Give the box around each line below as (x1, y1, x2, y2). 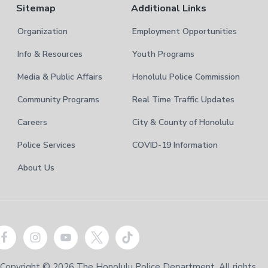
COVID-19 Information (132, 139, 218, 151)
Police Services (17, 139, 75, 151)
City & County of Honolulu (132, 117, 234, 129)
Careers (17, 117, 47, 129)
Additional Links (130, 2, 206, 16)
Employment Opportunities (132, 26, 237, 38)
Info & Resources (17, 48, 83, 60)
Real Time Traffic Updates (132, 94, 234, 106)
